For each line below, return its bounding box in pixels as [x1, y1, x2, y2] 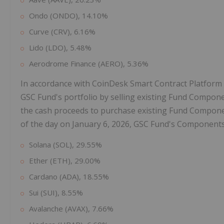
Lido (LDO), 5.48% [29, 42, 91, 53]
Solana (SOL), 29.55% [29, 139, 102, 150]
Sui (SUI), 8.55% [29, 187, 83, 198]
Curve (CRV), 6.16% [29, 26, 95, 37]
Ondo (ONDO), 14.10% [29, 10, 108, 21]
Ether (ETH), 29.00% [29, 155, 100, 166]
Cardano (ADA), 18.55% [29, 171, 109, 182]
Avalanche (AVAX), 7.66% [29, 203, 113, 214]
